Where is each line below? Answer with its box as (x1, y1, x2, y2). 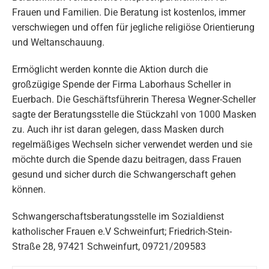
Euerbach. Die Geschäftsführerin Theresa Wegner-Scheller (12, 93, 256, 105)
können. (12, 183, 46, 195)
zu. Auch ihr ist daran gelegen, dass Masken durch (12, 123, 224, 135)
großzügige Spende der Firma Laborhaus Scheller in (12, 78, 231, 90)
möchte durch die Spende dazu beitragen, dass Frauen (12, 153, 241, 165)
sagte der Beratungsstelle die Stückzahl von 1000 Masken (12, 108, 256, 120)
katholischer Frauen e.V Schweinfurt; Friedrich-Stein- (12, 225, 232, 237)
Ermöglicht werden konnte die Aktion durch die (12, 63, 208, 75)
